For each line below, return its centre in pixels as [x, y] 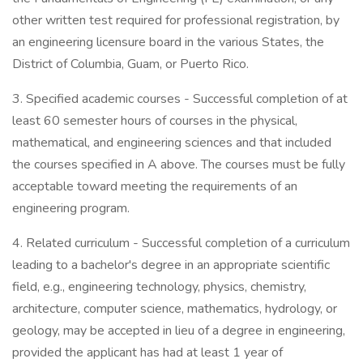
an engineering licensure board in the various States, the [168, 42]
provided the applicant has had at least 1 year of [147, 352]
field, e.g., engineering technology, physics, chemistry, [159, 287]
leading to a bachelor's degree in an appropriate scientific [171, 265]
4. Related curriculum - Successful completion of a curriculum [181, 243]
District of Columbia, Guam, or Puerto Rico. [130, 64]
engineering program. [71, 208]
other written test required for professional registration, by [176, 20]
